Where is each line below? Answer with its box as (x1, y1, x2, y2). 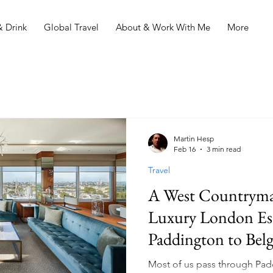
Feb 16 (174, 144, 196, 154)
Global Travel (44, 21, 99, 33)
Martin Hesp (174, 134, 214, 143)
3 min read (207, 144, 241, 154)
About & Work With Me (116, 21, 210, 33)
